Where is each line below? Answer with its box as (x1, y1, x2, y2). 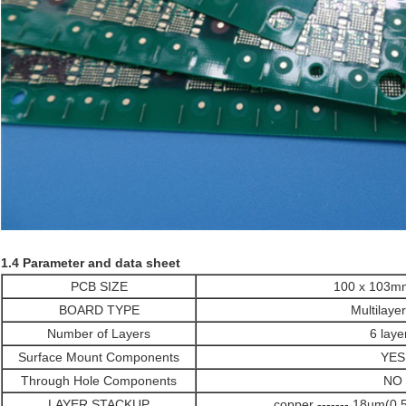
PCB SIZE (70, 279, 128, 295)
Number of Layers (47, 326, 150, 342)
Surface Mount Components (18, 350, 179, 365)
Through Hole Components (21, 373, 177, 389)
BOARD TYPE (58, 303, 140, 318)
